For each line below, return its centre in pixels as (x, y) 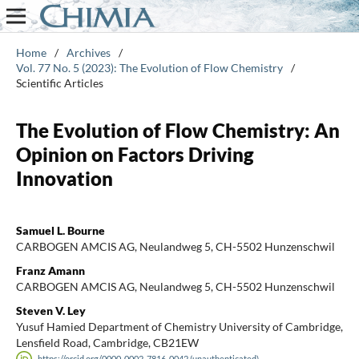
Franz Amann (50, 270)
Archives (88, 52)
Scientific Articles (59, 83)
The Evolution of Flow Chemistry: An (177, 130)
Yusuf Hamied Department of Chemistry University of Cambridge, (179, 326)
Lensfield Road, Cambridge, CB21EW (107, 342)
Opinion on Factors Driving (135, 154)
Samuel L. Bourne (60, 230)
